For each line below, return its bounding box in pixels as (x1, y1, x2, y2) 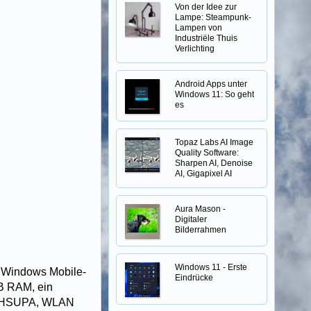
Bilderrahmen (175, 225, 226, 235)
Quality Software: (175, 148, 239, 158)
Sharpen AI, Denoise (175, 158, 253, 168)
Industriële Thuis (175, 33, 237, 43)
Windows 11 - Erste (175, 262, 247, 272)
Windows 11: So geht (175, 90, 254, 99)
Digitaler (175, 215, 207, 224)
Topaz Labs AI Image (175, 137, 253, 147)
